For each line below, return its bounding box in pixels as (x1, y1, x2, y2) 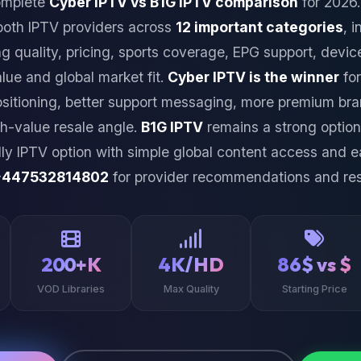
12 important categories (175, 18, 343, 35)
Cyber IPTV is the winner (167, 68, 339, 85)
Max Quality (163, 282, 219, 295)
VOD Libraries (37, 282, 105, 295)
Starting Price (281, 282, 347, 295)
